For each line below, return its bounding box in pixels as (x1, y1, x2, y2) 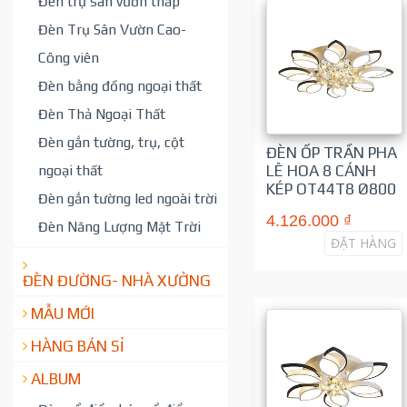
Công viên (38, 49, 99, 66)
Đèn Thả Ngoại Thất (38, 105, 165, 123)
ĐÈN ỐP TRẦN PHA (265, 144, 397, 162)
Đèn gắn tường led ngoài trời (38, 190, 217, 207)
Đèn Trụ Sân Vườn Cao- (38, 21, 186, 38)
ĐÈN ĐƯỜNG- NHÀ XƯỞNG (23, 271, 211, 290)
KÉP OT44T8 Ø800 (265, 180, 396, 198)
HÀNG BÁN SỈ (31, 336, 124, 355)
